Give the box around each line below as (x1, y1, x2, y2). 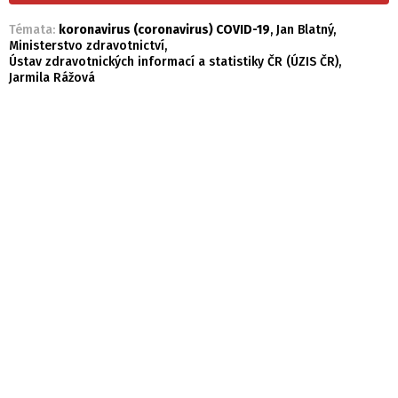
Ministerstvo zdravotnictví (9, 38, 164, 54)
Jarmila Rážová (9, 70, 95, 86)
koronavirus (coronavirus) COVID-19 (59, 22, 270, 38)
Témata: (9, 22, 59, 38)
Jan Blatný (276, 22, 333, 38)
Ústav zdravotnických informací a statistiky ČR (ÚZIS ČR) (9, 54, 338, 70)
